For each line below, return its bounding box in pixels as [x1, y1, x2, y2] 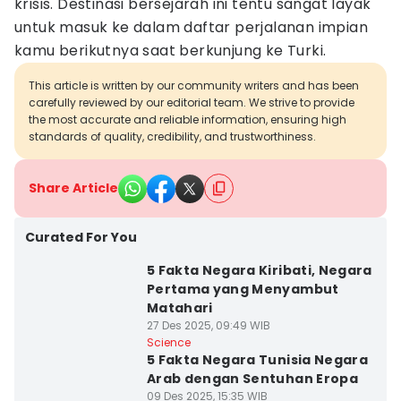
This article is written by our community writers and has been [29, 78, 359, 93]
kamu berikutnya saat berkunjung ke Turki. [14, 40, 327, 61]
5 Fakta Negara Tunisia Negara [146, 351, 369, 369]
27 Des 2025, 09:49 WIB [146, 318, 270, 333]
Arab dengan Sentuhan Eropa [146, 370, 358, 388]
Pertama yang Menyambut [146, 280, 339, 298]
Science [146, 335, 191, 350]
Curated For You [25, 228, 137, 246]
